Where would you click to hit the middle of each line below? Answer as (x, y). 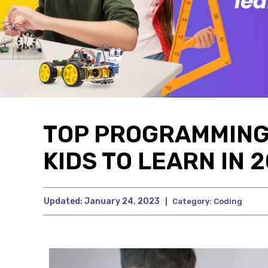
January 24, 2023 (121, 201)
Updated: (63, 201)
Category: (192, 201)
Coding (228, 201)
